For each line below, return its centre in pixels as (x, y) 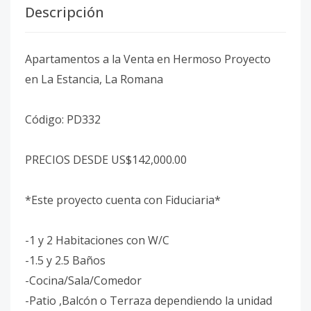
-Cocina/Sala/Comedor (83, 280)
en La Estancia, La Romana (94, 79)
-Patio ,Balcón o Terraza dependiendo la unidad (149, 301)
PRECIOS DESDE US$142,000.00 (106, 160)
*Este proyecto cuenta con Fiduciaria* (123, 200)
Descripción (65, 12)
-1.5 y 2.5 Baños (65, 260)
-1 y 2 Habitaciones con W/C (97, 240)
